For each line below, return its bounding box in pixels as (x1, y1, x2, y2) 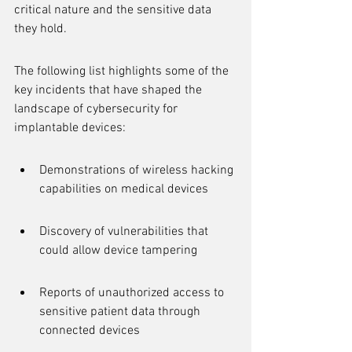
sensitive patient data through (39, 304, 203, 320)
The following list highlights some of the (14, 64, 232, 79)
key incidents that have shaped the (14, 82, 205, 98)
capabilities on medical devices (39, 181, 208, 197)
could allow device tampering (39, 243, 197, 258)
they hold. (14, 21, 67, 37)
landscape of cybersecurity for (14, 101, 181, 117)
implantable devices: (14, 120, 126, 136)
